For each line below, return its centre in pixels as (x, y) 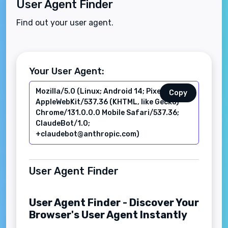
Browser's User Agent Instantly (108, 215)
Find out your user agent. (65, 23)
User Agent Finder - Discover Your (114, 203)
